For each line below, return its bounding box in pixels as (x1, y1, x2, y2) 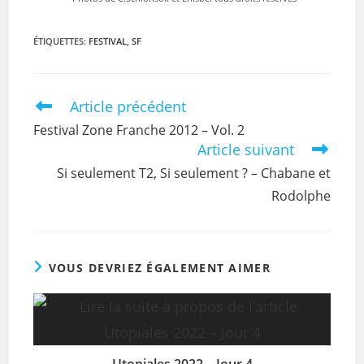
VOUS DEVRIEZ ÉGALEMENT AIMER (48, 260, 271, 275)
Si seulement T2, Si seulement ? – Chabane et (56, 164, 331, 182)
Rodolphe (271, 187, 331, 205)
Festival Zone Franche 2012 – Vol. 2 (33, 121, 245, 139)
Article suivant (197, 140, 294, 159)
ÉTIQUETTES (33, 35, 84, 47)
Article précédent (70, 97, 187, 116)
